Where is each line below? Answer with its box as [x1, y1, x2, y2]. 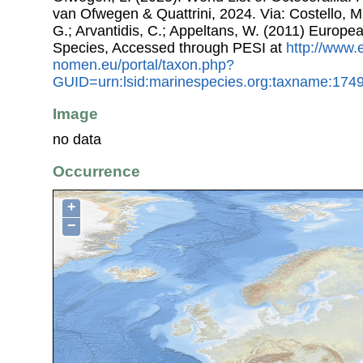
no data [53, 131, 101, 148]
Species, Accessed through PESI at [53, 39, 286, 56]
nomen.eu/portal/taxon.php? [53, 56, 234, 73]
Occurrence [53, 163, 140, 181]
